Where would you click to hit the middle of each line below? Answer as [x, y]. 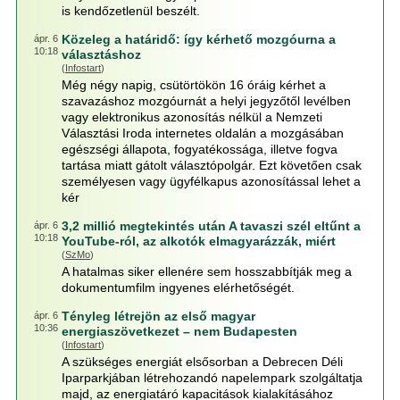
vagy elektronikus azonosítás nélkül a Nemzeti [192, 117]
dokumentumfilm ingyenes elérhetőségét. [178, 287]
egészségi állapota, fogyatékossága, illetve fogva [199, 149]
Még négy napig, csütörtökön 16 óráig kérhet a [193, 85]
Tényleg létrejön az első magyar [158, 316]
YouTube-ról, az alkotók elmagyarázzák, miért [198, 241]
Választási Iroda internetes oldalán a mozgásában [202, 133]
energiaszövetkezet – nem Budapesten [179, 331]
